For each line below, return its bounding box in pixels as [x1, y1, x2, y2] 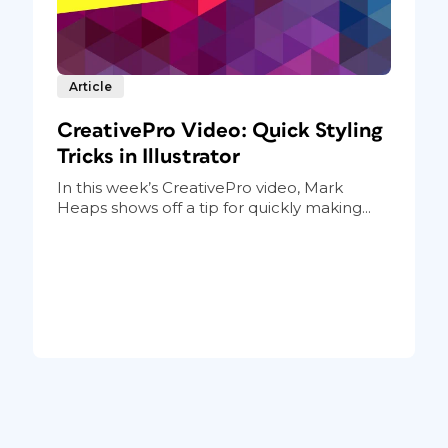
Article [68, 79, 112, 95]
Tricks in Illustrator [56, 146, 240, 168]
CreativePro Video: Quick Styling [56, 120, 383, 142]
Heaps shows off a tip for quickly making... [56, 198, 371, 218]
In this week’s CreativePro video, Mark [56, 178, 343, 198]
